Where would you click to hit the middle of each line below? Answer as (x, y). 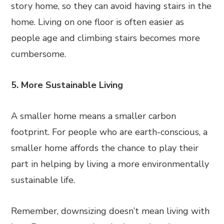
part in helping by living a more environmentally (110, 164)
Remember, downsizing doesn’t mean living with (110, 211)
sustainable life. (44, 180)
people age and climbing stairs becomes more (106, 38)
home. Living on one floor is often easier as (98, 22)
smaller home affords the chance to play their (105, 148)
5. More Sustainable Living (67, 85)
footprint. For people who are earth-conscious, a (109, 132)
